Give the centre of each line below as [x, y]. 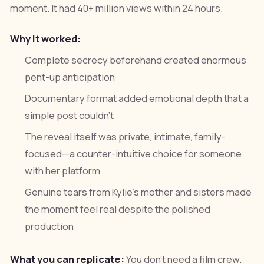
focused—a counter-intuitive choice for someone [133, 154]
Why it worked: [45, 39]
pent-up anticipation [70, 77]
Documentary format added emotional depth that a [137, 99]
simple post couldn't [70, 116]
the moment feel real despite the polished [118, 209]
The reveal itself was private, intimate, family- [126, 137]
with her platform [63, 171]
